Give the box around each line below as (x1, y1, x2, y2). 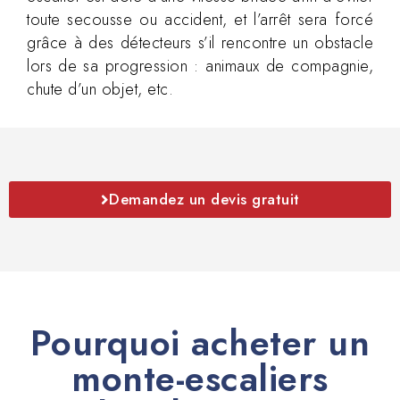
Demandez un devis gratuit (109, 187, 300, 210)
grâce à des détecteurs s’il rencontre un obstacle (27, 30, 373, 54)
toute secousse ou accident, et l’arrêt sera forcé (27, 7, 373, 31)
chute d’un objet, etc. (27, 77, 173, 101)
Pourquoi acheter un (29, 316, 371, 369)
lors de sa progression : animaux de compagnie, (27, 54, 373, 78)
